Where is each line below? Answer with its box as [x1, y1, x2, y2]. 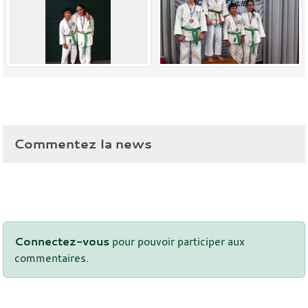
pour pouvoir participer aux [109, 233, 245, 249]
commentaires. [14, 250, 89, 265]
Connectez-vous [14, 233, 109, 249]
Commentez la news [14, 134, 152, 153]
